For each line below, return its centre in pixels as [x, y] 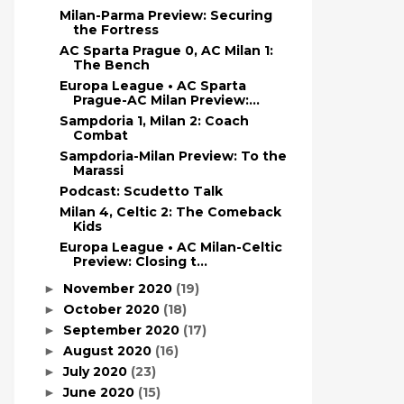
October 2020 [113, 309]
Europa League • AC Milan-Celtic [170, 247]
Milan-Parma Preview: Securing [165, 15]
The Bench [111, 65]
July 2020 [96, 372]
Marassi [98, 170]
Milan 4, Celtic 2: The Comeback [170, 212]
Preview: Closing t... [140, 262]
